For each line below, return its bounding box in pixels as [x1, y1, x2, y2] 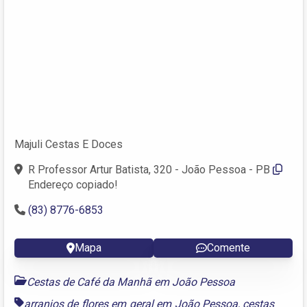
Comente [207, 241, 250, 254]
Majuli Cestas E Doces [14, 137, 123, 151]
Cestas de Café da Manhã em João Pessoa [27, 275, 235, 288]
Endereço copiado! [28, 177, 118, 191]
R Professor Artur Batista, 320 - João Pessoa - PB [28, 162, 270, 176]
